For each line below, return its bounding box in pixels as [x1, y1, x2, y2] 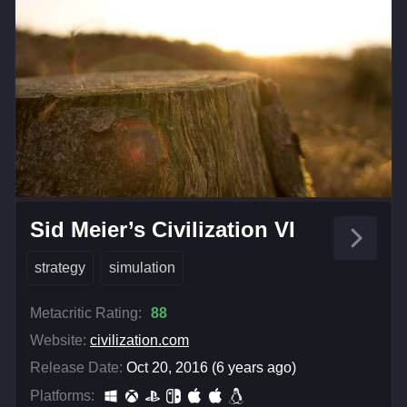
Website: [30, 332, 86, 348]
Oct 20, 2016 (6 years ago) [126, 359, 296, 375]
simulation [109, 259, 175, 275]
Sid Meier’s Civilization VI [30, 216, 295, 242]
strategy [35, 259, 85, 275]
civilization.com [90, 332, 189, 348]
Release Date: [30, 359, 123, 375]
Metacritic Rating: [30, 304, 142, 321]
